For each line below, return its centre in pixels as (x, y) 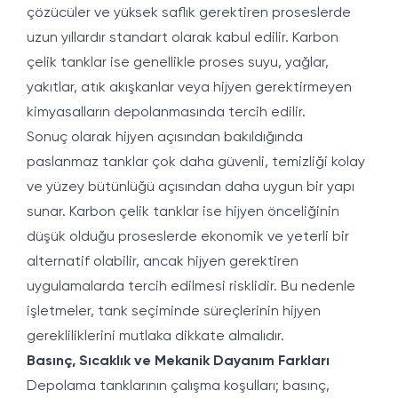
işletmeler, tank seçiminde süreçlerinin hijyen (174, 312)
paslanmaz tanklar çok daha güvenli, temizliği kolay (196, 163)
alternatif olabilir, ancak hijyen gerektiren (163, 262)
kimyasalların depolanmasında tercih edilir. (166, 113)
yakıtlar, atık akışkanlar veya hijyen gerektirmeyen (189, 88)
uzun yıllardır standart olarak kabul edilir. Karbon (183, 38)
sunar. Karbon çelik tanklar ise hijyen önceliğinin (183, 212)
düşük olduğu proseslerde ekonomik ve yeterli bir (188, 237)
